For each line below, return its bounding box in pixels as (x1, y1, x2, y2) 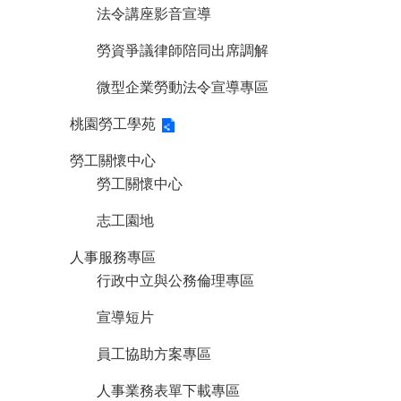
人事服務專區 (70, 249, 156, 265)
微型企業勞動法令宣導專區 (97, 79, 269, 95)
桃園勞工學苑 (70, 115, 156, 132)
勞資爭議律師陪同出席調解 (97, 42, 269, 58)
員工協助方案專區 (97, 346, 211, 362)
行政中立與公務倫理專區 (97, 272, 254, 288)
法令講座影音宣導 (97, 5, 211, 21)
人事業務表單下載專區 (97, 382, 240, 398)
